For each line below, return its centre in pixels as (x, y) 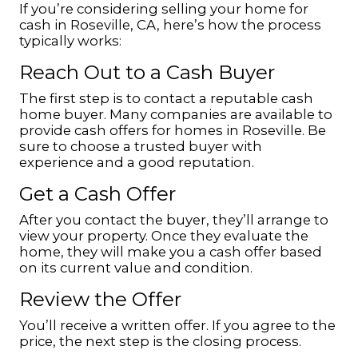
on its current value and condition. (136, 268)
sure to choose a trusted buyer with (141, 146)
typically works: (70, 41)
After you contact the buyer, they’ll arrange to (174, 220)
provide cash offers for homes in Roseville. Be (173, 130)
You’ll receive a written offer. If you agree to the (177, 325)
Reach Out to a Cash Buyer (147, 72)
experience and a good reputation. (137, 162)
